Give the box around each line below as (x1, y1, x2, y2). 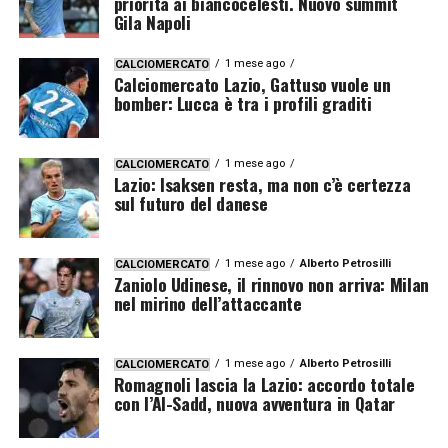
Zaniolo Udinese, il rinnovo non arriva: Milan (113, 270, 429, 297)
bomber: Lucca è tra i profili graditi (113, 89, 372, 116)
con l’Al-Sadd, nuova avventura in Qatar (113, 389, 395, 416)
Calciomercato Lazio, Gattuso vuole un (113, 70, 391, 97)
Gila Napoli (113, 8, 191, 35)
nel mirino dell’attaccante (113, 289, 302, 316)
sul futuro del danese (113, 189, 268, 216)
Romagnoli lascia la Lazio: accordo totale (113, 370, 415, 397)
